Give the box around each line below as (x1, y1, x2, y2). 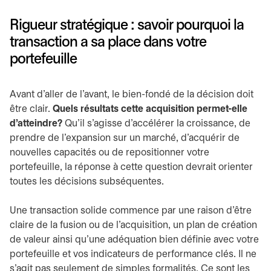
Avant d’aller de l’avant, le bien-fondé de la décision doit (10, 90, 253, 99)
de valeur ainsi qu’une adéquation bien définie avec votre (10, 235, 259, 244)
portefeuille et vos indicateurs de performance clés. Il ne (10, 250, 256, 259)
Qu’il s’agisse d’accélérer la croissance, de (62, 119, 250, 128)
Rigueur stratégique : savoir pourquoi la (10, 19, 244, 33)
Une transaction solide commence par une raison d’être (10, 206, 252, 215)
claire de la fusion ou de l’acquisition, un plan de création (10, 221, 257, 230)
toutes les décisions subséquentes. (10, 177, 166, 186)
